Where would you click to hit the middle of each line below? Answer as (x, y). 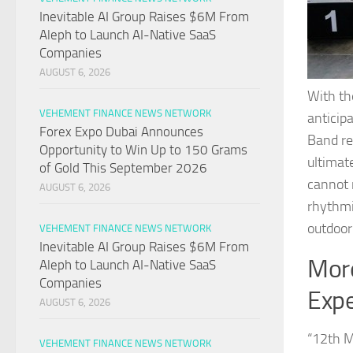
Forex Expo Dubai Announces (121, 132)
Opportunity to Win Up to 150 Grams (143, 150)
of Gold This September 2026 (123, 168)
